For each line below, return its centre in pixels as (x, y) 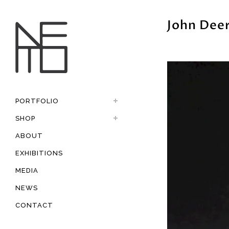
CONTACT (34, 205)
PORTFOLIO (37, 101)
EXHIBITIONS (39, 153)
